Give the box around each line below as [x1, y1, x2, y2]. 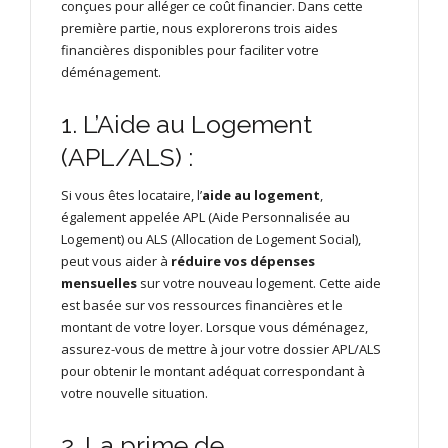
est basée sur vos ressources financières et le [61, 295, 343, 314]
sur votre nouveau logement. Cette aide [137, 273, 381, 292]
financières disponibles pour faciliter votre [61, 40, 319, 59]
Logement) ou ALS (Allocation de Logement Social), [61, 229, 361, 248]
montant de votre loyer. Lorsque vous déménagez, [61, 317, 368, 336]
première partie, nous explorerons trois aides [61, 18, 338, 37]
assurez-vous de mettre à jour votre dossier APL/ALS [61, 339, 381, 358]
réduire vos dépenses [171, 251, 315, 270]
